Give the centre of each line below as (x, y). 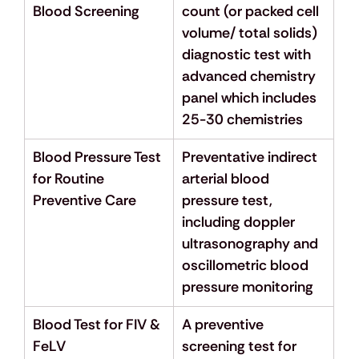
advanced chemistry (250, 77)
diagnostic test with (248, 55)
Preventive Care (84, 201)
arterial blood (227, 179)
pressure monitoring (247, 287)
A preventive (224, 325)
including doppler (240, 222)
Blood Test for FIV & (98, 325)
